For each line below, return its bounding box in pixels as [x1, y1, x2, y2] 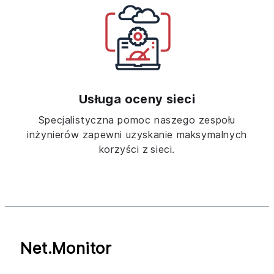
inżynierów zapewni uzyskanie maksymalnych [27, 128, 247, 141]
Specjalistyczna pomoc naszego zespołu [38, 113, 236, 126]
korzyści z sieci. [98, 143, 176, 155]
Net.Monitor [20, 238, 112, 257]
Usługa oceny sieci [78, 91, 196, 106]
